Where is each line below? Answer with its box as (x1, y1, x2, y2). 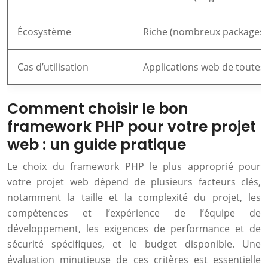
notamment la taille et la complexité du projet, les (7, 191, 261, 204)
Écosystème (17, 25, 71, 38)
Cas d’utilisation (17, 60, 89, 74)
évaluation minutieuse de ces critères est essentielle (7, 253, 261, 266)
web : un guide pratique (7, 134, 186, 155)
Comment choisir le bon (7, 98, 188, 119)
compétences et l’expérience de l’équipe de (7, 206, 261, 220)
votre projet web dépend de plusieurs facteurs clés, (7, 175, 261, 188)
